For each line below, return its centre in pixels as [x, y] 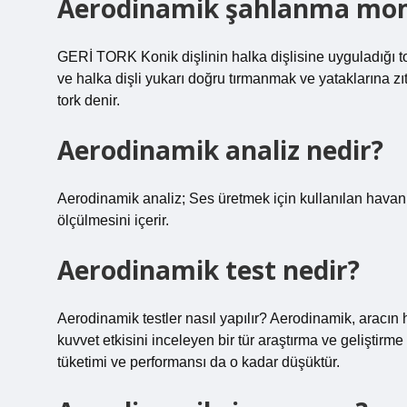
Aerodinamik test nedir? [208, 270]
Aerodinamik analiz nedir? [220, 150]
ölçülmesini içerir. [113, 220]
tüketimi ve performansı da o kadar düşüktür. [199, 362]
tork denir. [89, 100]
